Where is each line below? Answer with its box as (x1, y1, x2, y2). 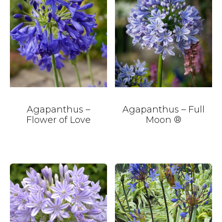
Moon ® (146, 114, 182, 125)
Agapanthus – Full (122, 104, 205, 115)
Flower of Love (26, 114, 91, 125)
